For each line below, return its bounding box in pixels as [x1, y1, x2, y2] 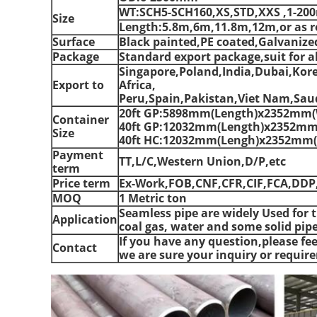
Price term [52, 175, 110, 191]
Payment [52, 147, 103, 163]
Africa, [119, 77, 156, 93]
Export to [52, 77, 104, 93]
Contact [52, 240, 97, 255]
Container [52, 112, 109, 127]
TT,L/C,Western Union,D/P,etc [119, 154, 286, 169]
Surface [52, 34, 95, 50]
